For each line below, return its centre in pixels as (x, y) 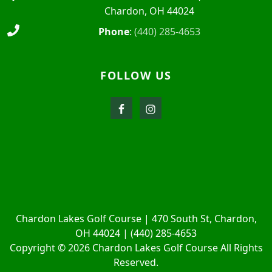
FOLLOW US (136, 75)
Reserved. (136, 262)
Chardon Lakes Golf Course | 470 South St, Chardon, (136, 218)
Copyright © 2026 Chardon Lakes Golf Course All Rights (136, 247)
